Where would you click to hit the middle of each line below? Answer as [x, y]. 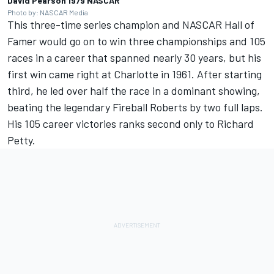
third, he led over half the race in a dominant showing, [134, 91]
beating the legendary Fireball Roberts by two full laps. [135, 107]
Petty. [21, 140]
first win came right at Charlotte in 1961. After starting [135, 74]
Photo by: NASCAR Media [48, 13]
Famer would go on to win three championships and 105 [136, 41]
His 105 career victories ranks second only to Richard [131, 124]
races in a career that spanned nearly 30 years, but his [134, 58]
